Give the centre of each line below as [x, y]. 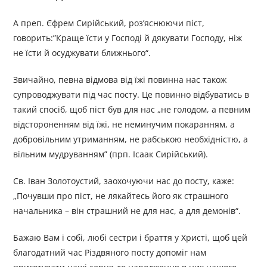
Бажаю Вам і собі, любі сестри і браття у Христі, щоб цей [131, 238]
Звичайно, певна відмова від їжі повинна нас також [120, 80]
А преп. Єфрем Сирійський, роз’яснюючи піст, [109, 23]
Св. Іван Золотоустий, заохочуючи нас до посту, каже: [124, 181]
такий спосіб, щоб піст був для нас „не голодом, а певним [132, 110]
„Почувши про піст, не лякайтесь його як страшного [121, 196]
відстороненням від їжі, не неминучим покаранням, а [124, 125]
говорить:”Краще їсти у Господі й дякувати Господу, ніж [128, 38]
